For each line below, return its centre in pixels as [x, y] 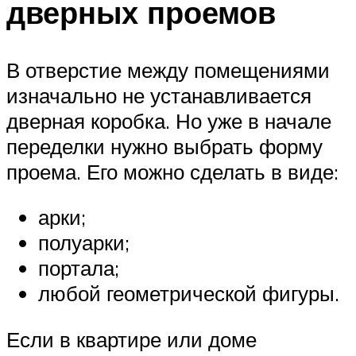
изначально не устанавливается [159, 95]
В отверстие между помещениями [168, 70]
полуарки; [84, 243]
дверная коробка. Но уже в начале [169, 120]
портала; [79, 268]
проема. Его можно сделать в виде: [172, 171]
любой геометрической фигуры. [189, 294]
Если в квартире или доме [132, 339]
